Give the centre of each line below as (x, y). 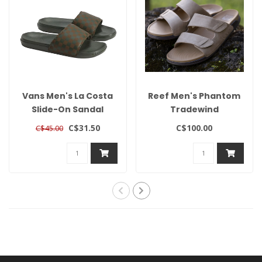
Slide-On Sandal (68, 110)
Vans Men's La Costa (68, 96)
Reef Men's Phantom (194, 96)
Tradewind (194, 110)
